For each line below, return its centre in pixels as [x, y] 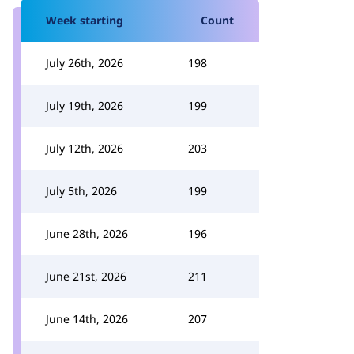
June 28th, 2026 [87, 233]
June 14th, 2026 [87, 319]
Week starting [85, 20]
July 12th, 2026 [85, 148]
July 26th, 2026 [85, 63]
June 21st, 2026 [86, 276]
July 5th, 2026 [81, 191]
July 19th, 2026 [85, 105]
